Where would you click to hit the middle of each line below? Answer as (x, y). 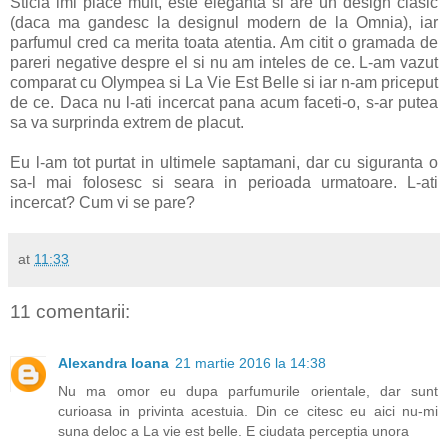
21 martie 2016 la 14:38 (250, 363)
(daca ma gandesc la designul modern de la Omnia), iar (224, 22)
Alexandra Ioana (113, 363)
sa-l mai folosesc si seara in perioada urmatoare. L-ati (224, 182)
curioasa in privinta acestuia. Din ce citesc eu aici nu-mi (248, 411)
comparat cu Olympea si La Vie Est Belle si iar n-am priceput (224, 82)
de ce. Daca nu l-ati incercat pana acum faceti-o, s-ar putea (224, 102)
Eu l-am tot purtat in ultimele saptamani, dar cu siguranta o (224, 162)
